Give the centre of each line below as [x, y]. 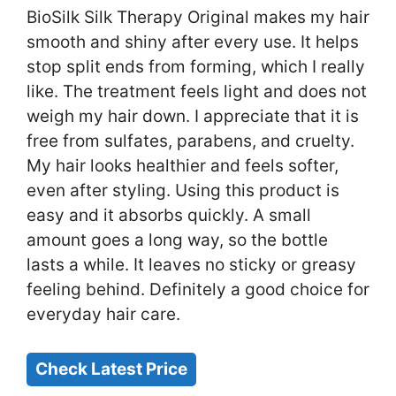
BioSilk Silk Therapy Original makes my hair [198, 18]
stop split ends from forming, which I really [196, 67]
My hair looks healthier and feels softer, [183, 166]
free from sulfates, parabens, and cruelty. [190, 141]
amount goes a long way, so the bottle [177, 240]
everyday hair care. [103, 315]
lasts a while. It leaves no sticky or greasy [191, 265]
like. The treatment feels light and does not [197, 92]
